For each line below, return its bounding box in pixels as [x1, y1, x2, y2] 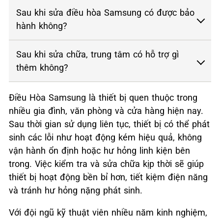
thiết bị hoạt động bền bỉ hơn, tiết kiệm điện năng [9, 171, 208, 182]
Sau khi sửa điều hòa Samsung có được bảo [16, 7, 194, 18]
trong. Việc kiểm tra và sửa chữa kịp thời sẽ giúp [9, 158, 204, 169]
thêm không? [16, 62, 68, 73]
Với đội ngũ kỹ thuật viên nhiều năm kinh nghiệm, [9, 207, 207, 218]
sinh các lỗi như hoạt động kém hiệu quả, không [9, 132, 202, 142]
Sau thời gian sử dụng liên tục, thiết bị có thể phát [9, 118, 210, 129]
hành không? [16, 20, 67, 31]
